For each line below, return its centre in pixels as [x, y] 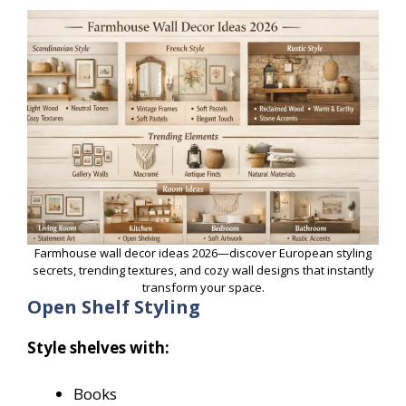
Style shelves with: [98, 348]
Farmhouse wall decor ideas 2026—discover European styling [203, 253]
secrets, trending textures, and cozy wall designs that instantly [203, 271]
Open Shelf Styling [114, 307]
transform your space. [203, 288]
